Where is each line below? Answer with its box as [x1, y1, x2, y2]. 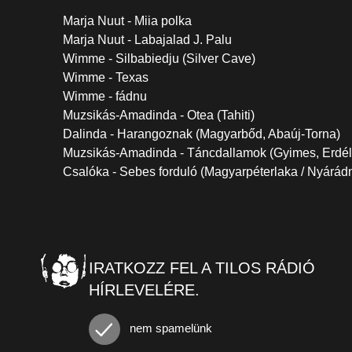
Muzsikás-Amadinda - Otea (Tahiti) [63, 108, 255, 122]
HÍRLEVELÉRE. [89, 281, 200, 299]
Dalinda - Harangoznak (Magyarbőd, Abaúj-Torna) [63, 127, 340, 141]
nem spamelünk [126, 321, 212, 335]
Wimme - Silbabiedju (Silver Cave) [63, 52, 255, 65]
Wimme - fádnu [63, 90, 147, 103]
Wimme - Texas [63, 71, 148, 84]
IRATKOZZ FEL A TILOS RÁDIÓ [89, 259, 315, 277]
